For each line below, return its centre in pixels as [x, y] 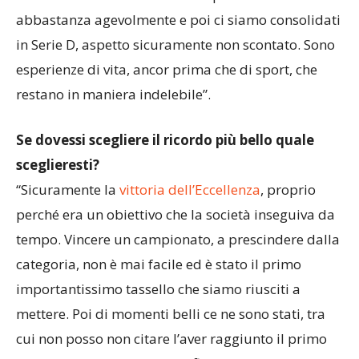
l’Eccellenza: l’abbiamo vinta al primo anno [151, 54]
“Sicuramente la [68, 249]
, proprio [288, 249]
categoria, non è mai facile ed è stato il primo [159, 323]
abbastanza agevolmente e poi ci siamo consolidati [178, 79]
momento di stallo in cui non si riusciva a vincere [169, 29]
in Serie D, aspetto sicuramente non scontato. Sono [175, 104]
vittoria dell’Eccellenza [190, 249]
